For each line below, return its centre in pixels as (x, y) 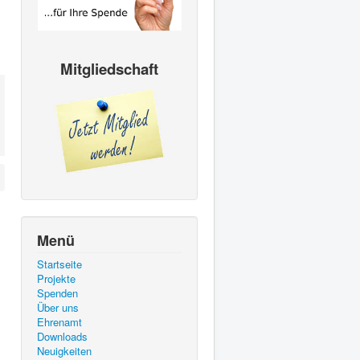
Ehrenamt (59, 321)
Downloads (62, 336)
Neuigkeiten (64, 350)
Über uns (58, 307)
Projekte (56, 278)
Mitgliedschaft (109, 69)
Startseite (59, 264)
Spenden (57, 292)
